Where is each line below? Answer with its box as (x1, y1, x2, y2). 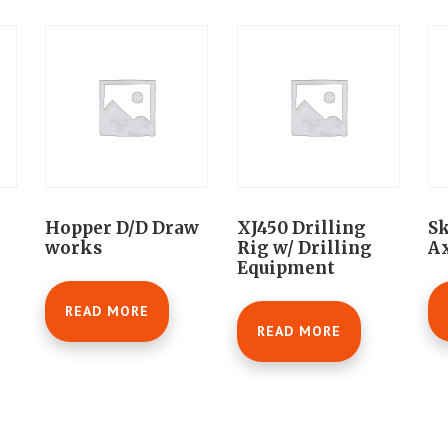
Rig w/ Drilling (236, 237, 372, 260)
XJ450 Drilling (236, 217, 366, 240)
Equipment (236, 257, 335, 280)
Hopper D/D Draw (45, 217, 200, 240)
